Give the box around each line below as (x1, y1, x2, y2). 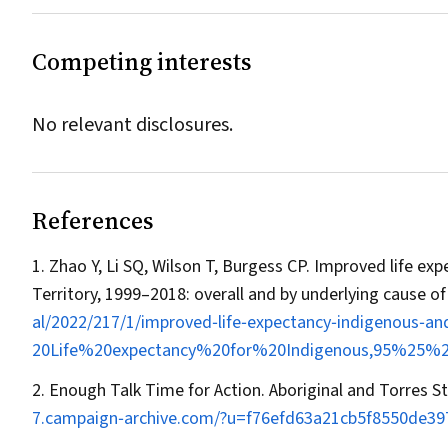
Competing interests (32, 45, 252, 78)
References (32, 204, 154, 237)
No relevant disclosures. (32, 111, 233, 139)
